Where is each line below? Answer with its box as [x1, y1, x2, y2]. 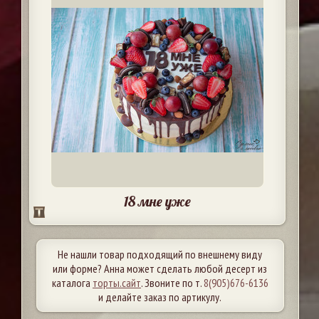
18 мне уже [123, 192, 191, 211]
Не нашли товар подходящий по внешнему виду [58, 247, 263, 261]
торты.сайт [92, 276, 141, 290]
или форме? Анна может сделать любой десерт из [53, 261, 268, 276]
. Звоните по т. [140, 276, 204, 290]
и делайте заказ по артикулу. [98, 290, 222, 304]
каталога [51, 276, 93, 290]
